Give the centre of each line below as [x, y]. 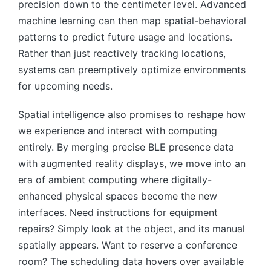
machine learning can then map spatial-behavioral [132, 20]
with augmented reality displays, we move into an [132, 163]
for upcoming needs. [65, 86]
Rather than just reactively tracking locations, [122, 53]
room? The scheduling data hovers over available [131, 261]
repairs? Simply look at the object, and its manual [132, 228]
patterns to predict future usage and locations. [125, 37]
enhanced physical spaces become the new [118, 196]
